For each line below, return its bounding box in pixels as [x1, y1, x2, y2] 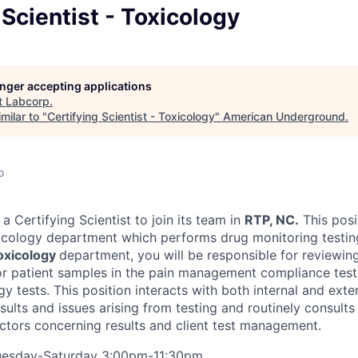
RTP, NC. [245, 211, 299, 228]
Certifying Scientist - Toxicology [47, 109, 215, 123]
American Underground [223, 109, 345, 123]
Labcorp [6, 93, 50, 108]
